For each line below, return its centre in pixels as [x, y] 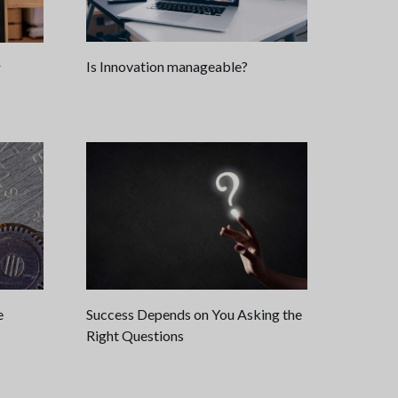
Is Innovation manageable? [167, 67]
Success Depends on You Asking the [194, 314]
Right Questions [135, 335]
